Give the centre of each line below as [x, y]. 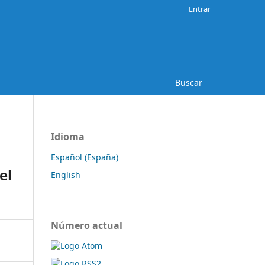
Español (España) [85, 157]
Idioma [68, 136]
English [66, 174]
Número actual [87, 225]
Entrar [200, 9]
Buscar [189, 82]
